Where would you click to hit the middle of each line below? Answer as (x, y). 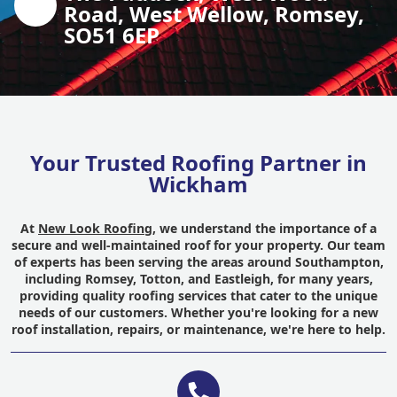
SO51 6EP (112, 35)
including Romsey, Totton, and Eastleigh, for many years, (198, 279)
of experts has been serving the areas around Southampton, (198, 262)
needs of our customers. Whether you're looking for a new (198, 312)
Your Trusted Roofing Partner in (198, 163)
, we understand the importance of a (265, 228)
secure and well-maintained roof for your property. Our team (198, 245)
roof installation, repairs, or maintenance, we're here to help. (198, 329)
